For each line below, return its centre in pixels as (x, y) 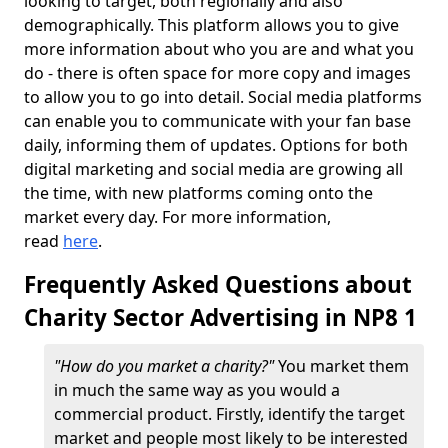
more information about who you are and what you (219, 49)
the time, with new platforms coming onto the (198, 193)
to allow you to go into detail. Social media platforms (223, 97)
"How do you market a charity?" (166, 366)
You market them (343, 366)
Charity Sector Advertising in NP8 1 (220, 317)
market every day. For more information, (177, 217)
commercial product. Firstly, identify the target (229, 414)
